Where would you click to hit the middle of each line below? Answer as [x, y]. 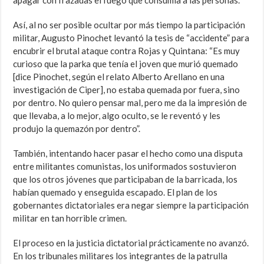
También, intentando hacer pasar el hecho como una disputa [128, 154]
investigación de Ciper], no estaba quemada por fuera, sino [127, 90]
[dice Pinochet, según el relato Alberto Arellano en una [119, 77]
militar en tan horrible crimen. [70, 218]
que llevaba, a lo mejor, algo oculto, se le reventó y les [117, 116]
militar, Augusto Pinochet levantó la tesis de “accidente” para [131, 38]
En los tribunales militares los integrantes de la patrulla [121, 256]
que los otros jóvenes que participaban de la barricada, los [126, 179]
